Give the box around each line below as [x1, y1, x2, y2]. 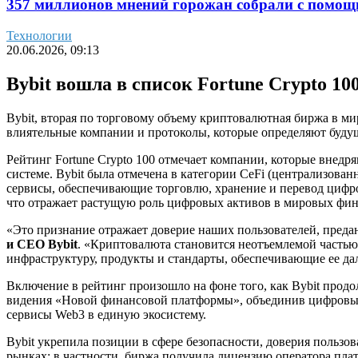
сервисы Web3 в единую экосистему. [6, 307, 206, 321]
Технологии [6, 28, 72, 42]
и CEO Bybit [6, 237, 78, 251]
